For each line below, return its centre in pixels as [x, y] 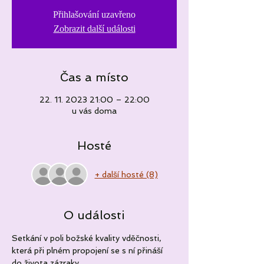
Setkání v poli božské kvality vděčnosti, [88, 238]
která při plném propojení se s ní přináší [88, 250]
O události [94, 215]
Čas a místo [94, 77]
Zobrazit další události [94, 29]
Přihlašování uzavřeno [94, 14]
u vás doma [94, 111]
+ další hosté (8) [126, 174]
